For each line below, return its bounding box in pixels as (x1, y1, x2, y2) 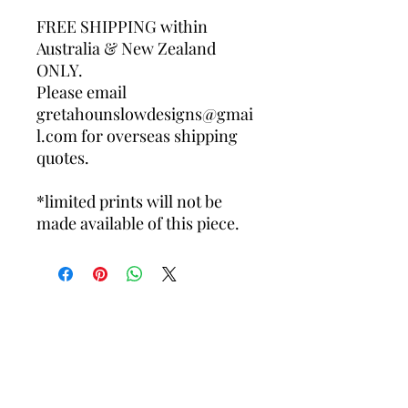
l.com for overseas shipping (36, 125, 238, 148)
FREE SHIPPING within (36, 15, 208, 38)
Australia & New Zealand (36, 37, 216, 60)
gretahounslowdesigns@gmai (36, 103, 253, 126)
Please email (36, 81, 127, 104)
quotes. (36, 147, 89, 169)
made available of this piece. (36, 212, 240, 235)
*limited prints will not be (36, 190, 222, 213)
